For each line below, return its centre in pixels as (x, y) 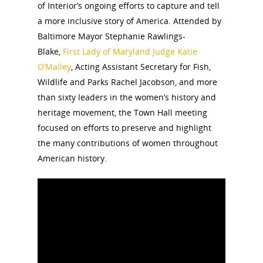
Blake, (50, 51)
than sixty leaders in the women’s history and (127, 97)
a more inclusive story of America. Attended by (129, 21)
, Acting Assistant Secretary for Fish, (141, 67)
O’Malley (54, 67)
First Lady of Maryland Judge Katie (130, 51)
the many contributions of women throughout (128, 143)
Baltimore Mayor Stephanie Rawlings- (112, 36)
